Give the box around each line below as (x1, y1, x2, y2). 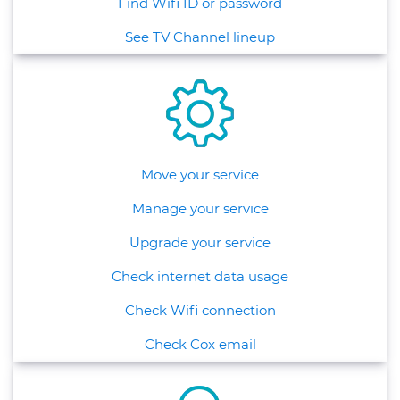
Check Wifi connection (124, 301, 276, 319)
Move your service (141, 165, 259, 183)
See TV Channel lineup (125, 28, 275, 46)
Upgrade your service (129, 233, 271, 251)
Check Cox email (144, 335, 256, 353)
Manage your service (131, 199, 269, 217)
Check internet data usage (112, 267, 288, 285)
